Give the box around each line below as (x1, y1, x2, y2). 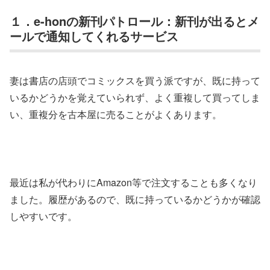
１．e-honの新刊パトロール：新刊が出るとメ (10, 12, 259, 30)
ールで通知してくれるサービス (10, 27, 178, 45)
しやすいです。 (10, 209, 77, 224)
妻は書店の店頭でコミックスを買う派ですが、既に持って (10, 73, 260, 87)
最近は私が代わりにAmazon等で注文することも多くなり (10, 175, 257, 190)
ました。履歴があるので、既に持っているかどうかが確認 (10, 192, 260, 207)
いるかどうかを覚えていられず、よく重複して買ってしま (10, 90, 260, 104)
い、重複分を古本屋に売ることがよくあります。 (10, 107, 222, 121)
